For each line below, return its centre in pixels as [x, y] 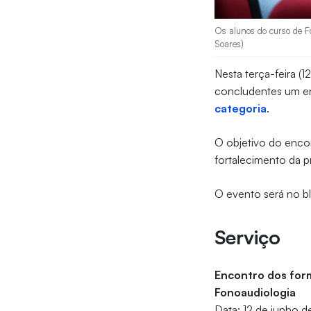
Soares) [229, 44]
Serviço [248, 237]
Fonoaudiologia [255, 293]
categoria [241, 109]
